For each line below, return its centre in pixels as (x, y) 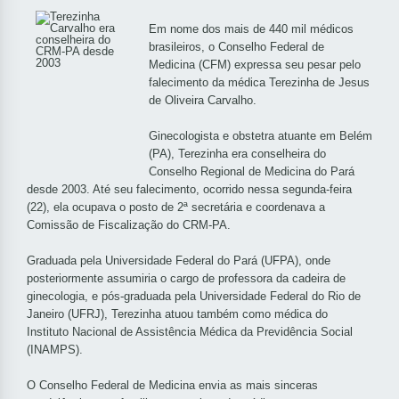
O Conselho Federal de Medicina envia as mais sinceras (172, 386)
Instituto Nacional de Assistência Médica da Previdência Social (190, 332)
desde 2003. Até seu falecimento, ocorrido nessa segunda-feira (189, 190)
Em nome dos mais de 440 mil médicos (251, 29)
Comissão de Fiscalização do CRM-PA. (129, 225)
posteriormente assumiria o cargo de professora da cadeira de (186, 279)
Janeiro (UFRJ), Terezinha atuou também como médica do (177, 314)
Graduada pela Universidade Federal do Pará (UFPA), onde (179, 261)
